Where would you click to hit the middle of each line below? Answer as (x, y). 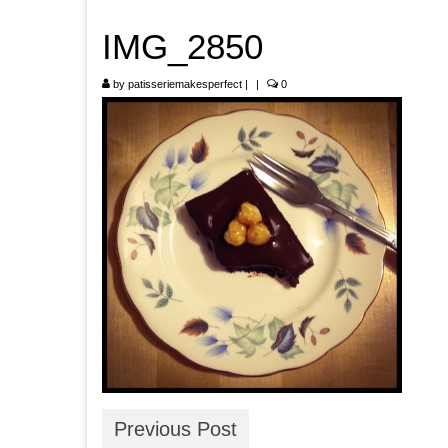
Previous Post (175, 429)
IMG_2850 (182, 46)
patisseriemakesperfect (185, 84)
